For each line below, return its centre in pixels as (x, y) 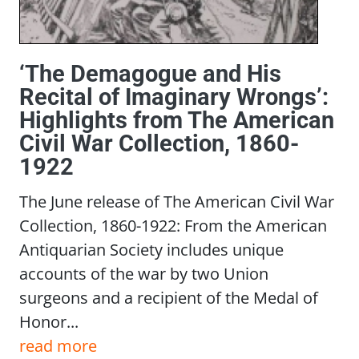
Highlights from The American (177, 120)
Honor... (49, 321)
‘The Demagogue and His (150, 73)
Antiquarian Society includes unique (151, 249)
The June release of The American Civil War (177, 201)
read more (58, 345)
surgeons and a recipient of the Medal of (169, 297)
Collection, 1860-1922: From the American (173, 225)
